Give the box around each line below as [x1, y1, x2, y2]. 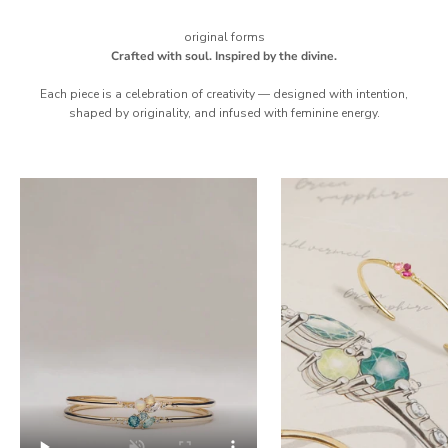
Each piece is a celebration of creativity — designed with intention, [40, 86, 408, 103]
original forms [183, 29, 265, 46]
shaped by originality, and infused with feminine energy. [68, 105, 380, 122]
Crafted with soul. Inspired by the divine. [111, 48, 337, 65]
